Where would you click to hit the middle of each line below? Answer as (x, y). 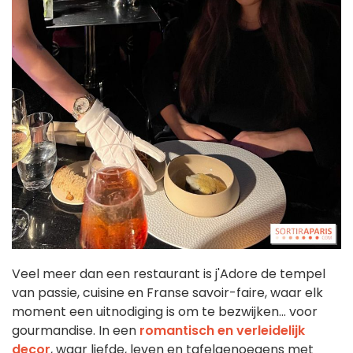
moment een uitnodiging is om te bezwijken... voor (165, 311)
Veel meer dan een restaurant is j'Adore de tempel (169, 273)
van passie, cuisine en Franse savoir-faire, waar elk (167, 292)
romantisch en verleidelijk (222, 330)
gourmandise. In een (76, 330)
